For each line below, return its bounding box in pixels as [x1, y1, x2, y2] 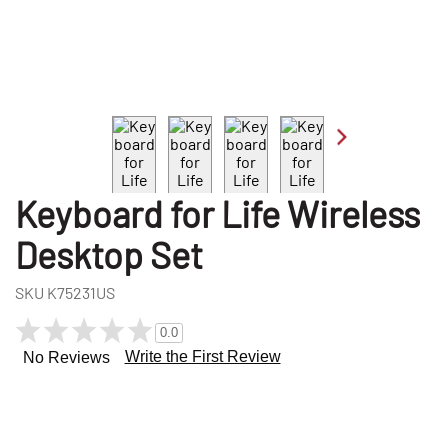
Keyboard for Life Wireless [15, 192, 420, 236]
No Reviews [22, 349, 110, 367]
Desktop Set [15, 233, 203, 277]
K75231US [47, 283, 115, 303]
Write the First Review [124, 348, 281, 366]
